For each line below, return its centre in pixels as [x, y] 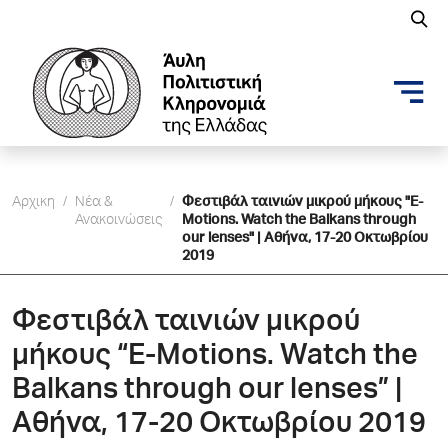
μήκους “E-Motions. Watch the [215, 357]
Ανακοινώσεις [118, 221]
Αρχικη [33, 203]
